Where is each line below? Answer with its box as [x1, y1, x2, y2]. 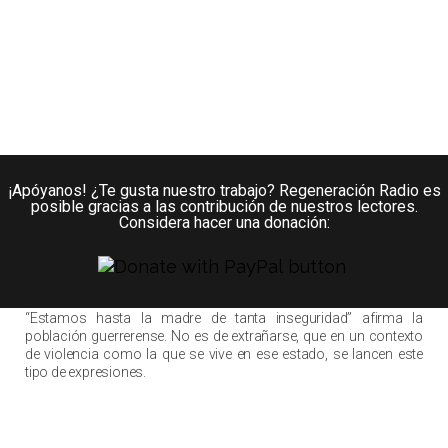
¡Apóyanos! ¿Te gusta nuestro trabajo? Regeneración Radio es [7, 181, 441, 201]
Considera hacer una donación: [118, 213, 330, 233]
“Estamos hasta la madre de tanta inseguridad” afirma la [25, 310, 423, 327]
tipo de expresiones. [25, 364, 147, 381]
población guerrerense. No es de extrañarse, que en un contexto [25, 328, 423, 345]
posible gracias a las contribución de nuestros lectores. [30, 197, 418, 217]
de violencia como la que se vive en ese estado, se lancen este [25, 346, 423, 363]
